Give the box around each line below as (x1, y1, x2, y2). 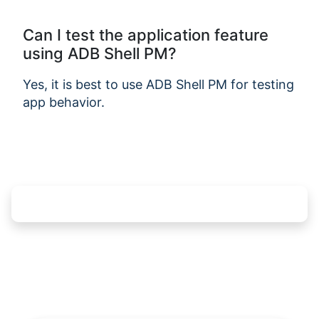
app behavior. (23, 94, 105, 110)
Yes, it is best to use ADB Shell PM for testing (23, 76, 294, 92)
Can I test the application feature (23, 25, 268, 44)
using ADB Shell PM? (23, 43, 177, 63)
